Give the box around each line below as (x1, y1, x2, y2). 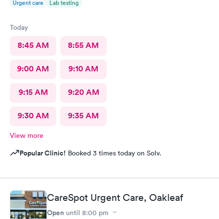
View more (10, 131, 44, 140)
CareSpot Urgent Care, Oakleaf (47, 191, 183, 203)
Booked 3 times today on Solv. (66, 149, 161, 157)
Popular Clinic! (20, 148, 66, 158)
